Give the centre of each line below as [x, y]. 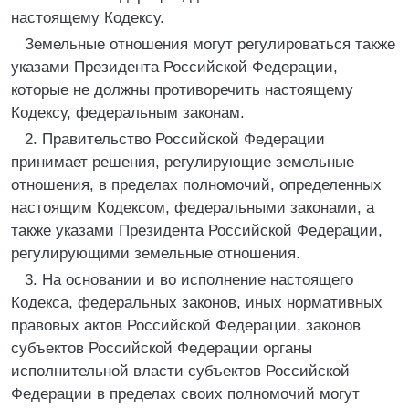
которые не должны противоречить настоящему [182, 90]
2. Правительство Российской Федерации [175, 139]
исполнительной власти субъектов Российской [180, 371]
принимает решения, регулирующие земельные [183, 162]
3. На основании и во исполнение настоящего [189, 280]
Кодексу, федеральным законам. [128, 113]
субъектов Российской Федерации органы [162, 348]
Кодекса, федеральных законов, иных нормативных [197, 303]
